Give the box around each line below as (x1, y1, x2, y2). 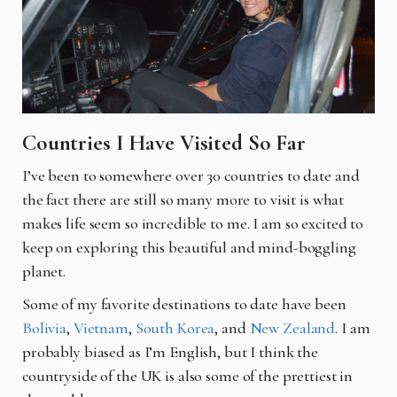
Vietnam (73, 317, 128, 338)
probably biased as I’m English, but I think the (22, 341, 319, 362)
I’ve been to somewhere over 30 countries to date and (22, 165, 360, 185)
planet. (22, 261, 66, 281)
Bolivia (22, 317, 67, 338)
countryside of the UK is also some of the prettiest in (22, 365, 354, 385)
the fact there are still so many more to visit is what (22, 189, 345, 209)
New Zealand (249, 317, 336, 338)
